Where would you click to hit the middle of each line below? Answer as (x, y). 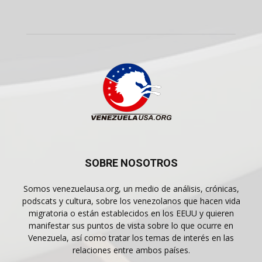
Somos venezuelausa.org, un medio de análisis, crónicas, (131, 189)
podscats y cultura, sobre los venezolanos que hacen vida (131, 201)
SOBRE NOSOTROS (131, 163)
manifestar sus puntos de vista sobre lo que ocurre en (131, 226)
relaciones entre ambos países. (131, 250)
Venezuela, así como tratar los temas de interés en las (131, 238)
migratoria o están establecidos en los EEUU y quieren (131, 213)
